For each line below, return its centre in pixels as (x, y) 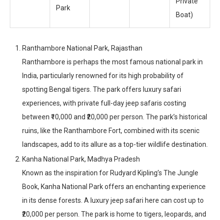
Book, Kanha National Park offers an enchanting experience (114, 187)
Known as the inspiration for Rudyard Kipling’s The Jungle (110, 173)
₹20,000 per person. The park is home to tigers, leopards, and (114, 214)
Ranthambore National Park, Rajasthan (82, 48)
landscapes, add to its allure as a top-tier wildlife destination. (115, 145)
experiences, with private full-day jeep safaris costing (104, 103)
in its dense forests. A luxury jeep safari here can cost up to (113, 201)
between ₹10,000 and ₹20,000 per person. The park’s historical (115, 117)
